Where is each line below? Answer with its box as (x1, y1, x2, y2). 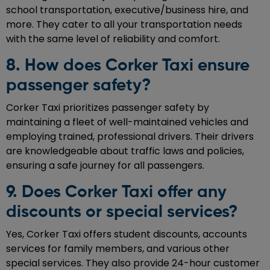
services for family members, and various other (6, 241, 230, 256)
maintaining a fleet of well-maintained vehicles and (6, 115, 248, 129)
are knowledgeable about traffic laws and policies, (6, 143, 244, 158)
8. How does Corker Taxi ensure (6, 57, 250, 74)
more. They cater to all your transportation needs (6, 17, 242, 31)
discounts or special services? (6, 203, 237, 221)
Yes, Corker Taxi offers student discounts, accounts (6, 227, 247, 241)
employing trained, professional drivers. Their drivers (6, 129, 254, 143)
